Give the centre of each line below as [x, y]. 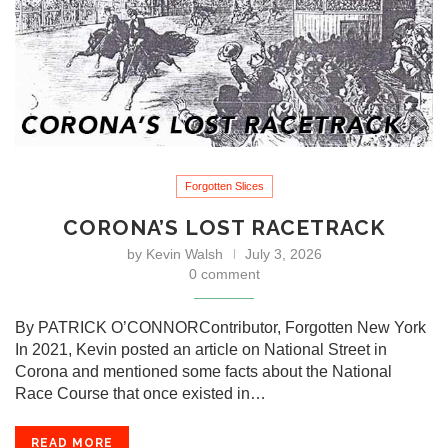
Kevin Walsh [184, 253]
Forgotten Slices [224, 185]
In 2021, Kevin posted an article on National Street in [201, 349]
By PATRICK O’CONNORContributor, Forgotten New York [220, 327]
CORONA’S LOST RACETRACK [224, 227]
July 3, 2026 [283, 253]
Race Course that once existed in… [140, 393]
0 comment [224, 273]
